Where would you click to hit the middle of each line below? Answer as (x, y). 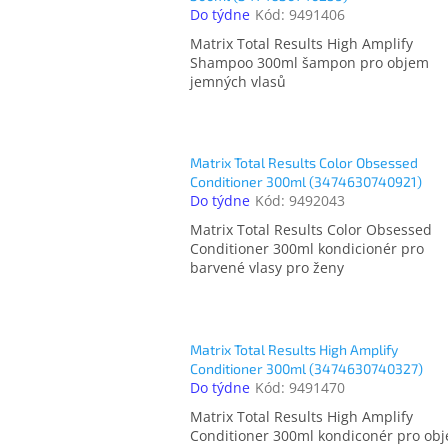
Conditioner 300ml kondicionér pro (307, 249)
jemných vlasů (238, 82)
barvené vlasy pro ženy (267, 268)
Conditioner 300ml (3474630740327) (306, 368)
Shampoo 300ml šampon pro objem (309, 63)
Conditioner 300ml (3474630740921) (306, 182)
